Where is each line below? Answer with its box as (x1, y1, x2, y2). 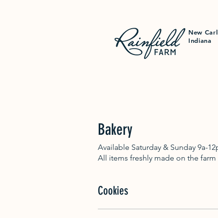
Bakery (98, 120, 132, 139)
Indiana (188, 36, 212, 44)
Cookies (98, 183, 128, 198)
